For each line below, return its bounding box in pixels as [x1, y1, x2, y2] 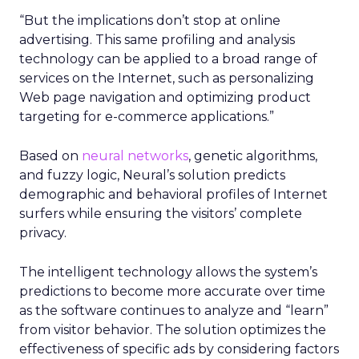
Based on [19, 148, 82, 163]
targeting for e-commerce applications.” [19, 109, 274, 124]
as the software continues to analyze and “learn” [19, 303, 329, 318]
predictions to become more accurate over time [19, 284, 325, 299]
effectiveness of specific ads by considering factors [19, 341, 339, 357]
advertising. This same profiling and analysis [19, 32, 295, 47]
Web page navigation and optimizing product [19, 90, 311, 105]
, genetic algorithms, [188, 148, 317, 163]
